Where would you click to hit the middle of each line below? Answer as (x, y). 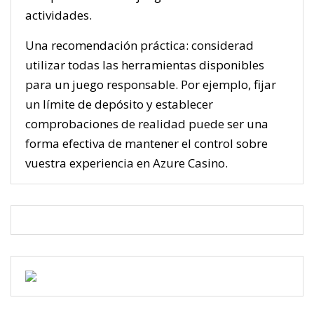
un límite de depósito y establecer (119, 104)
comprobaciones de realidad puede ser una (147, 124)
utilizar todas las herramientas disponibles (145, 65)
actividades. (59, 15)
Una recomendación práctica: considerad (139, 45)
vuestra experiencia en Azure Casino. (127, 163)
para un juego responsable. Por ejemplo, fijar (151, 84)
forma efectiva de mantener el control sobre (146, 143)
